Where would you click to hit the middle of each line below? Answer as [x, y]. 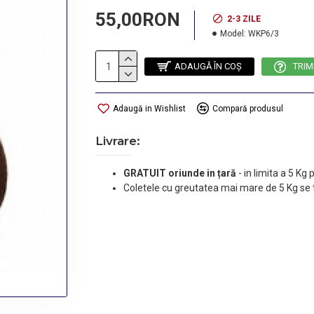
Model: [233, 34]
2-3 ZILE [244, 19]
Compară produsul [248, 108]
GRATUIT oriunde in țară [181, 173]
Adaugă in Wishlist [149, 108]
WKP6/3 [264, 34]
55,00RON [138, 20]
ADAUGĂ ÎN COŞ [208, 66]
